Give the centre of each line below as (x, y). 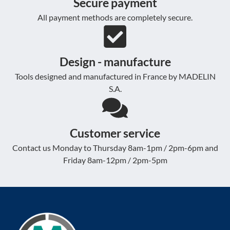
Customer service (115, 133)
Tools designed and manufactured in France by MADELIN (115, 76)
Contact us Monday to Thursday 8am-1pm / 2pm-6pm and (115, 148)
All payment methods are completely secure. (115, 17)
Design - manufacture (115, 62)
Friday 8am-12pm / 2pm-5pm (115, 160)
